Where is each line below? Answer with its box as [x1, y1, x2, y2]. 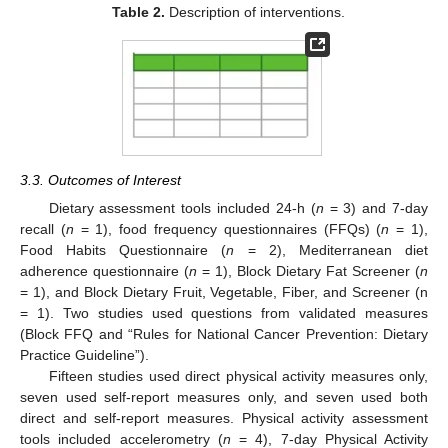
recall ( [20, 220, 66, 237]
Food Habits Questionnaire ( [20, 241, 227, 258]
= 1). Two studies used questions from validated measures [20, 304, 428, 321]
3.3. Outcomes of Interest [20, 171, 181, 188]
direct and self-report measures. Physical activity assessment [20, 409, 428, 426]
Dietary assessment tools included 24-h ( [48, 199, 316, 216]
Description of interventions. [164, 4, 345, 21]
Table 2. [111, 4, 165, 21]
